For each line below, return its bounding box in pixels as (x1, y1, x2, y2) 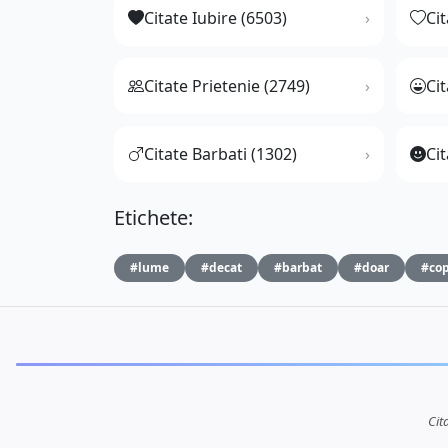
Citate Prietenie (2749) (144, 75, 310, 98)
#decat (201, 259, 242, 277)
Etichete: (114, 204, 193, 232)
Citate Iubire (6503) (144, 7, 287, 30)
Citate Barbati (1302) (144, 143, 297, 166)
